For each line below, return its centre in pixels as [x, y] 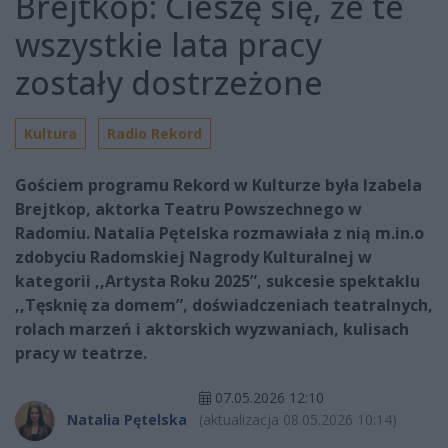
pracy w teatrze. [81, 353]
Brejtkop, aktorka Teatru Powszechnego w [188, 209]
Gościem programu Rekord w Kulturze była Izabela [218, 185]
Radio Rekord [154, 134]
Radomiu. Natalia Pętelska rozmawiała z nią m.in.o [219, 233]
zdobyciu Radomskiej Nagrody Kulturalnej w [193, 257]
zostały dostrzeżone [169, 83]
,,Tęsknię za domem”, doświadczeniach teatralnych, [224, 305]
